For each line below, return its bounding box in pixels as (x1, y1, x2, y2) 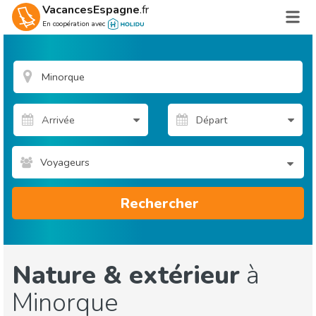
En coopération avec (42, 19, 105, 29)
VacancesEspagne (42, 2, 140, 18)
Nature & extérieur (12, 258, 240, 293)
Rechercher (121, 193, 199, 213)
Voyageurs (40, 155, 90, 169)
